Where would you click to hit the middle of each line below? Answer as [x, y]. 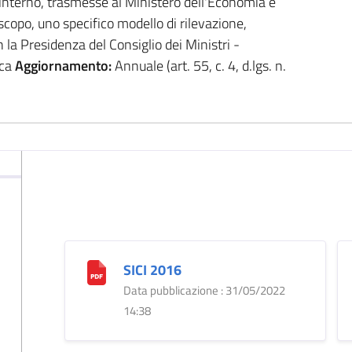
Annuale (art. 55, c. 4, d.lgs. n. [198, 65]
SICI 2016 [152, 269]
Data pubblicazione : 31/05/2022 [204, 290]
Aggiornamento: [63, 65]
